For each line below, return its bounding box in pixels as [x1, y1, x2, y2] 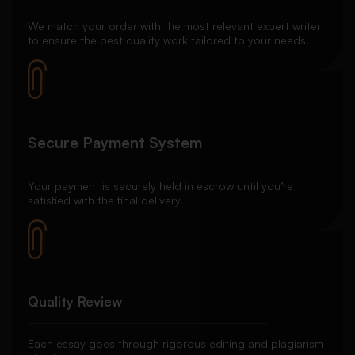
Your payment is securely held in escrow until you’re [28, 179, 293, 193]
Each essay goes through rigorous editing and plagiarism [28, 337, 323, 351]
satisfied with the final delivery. [28, 193, 183, 208]
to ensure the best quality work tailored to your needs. [28, 33, 309, 48]
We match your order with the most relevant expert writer [28, 19, 321, 33]
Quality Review [28, 293, 123, 311]
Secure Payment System [28, 133, 202, 153]
